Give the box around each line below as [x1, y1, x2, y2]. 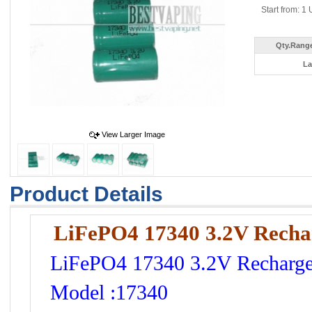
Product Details [10, 182, 163, 205]
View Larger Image [102, 130, 165, 139]
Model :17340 [50, 281, 168, 304]
